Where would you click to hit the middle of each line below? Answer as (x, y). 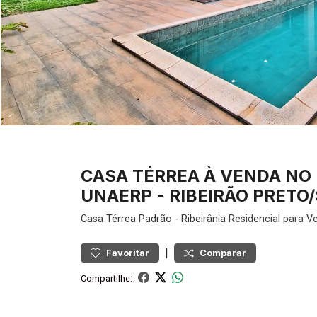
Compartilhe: (106, 278)
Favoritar (128, 253)
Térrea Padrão (139, 219)
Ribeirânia (203, 219)
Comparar (223, 253)
